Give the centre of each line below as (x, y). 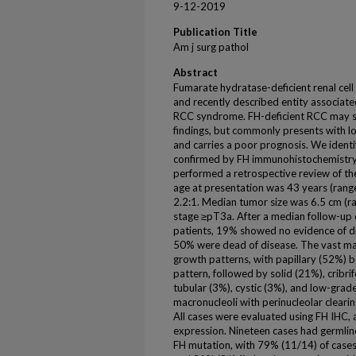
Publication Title (215, 32)
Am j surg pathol (211, 47)
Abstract (195, 72)
